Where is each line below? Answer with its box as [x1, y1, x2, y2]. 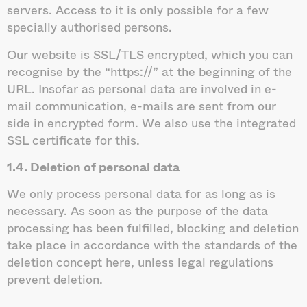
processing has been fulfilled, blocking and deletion [7, 218, 299, 238]
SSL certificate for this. [7, 130, 140, 149]
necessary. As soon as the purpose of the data [7, 201, 268, 221]
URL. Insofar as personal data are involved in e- [7, 78, 277, 98]
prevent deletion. [7, 269, 103, 289]
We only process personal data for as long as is [7, 184, 275, 204]
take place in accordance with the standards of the [7, 235, 297, 255]
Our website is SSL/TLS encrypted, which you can [7, 44, 293, 64]
